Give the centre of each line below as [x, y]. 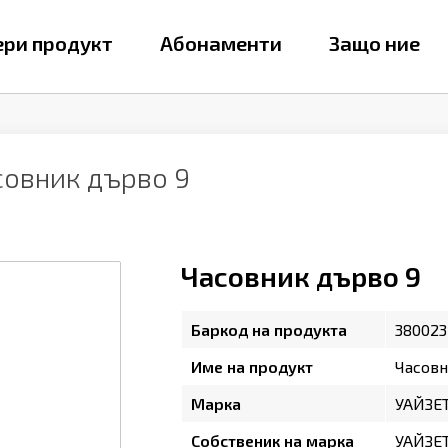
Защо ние [374, 43]
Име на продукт [251, 366]
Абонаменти [220, 43]
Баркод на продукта [268, 329]
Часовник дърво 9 [300, 275]
